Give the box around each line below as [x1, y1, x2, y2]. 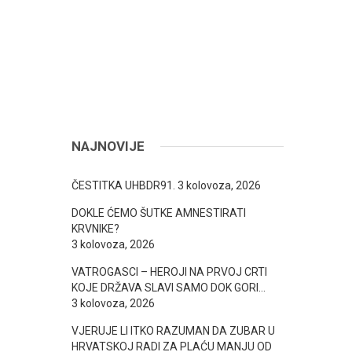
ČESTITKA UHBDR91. [71, 179, 175, 192]
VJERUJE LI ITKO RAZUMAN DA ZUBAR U [71, 324, 275, 337]
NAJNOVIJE [71, 138, 145, 154]
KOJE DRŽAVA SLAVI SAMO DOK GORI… [71, 281, 266, 294]
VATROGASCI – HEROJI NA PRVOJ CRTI [71, 266, 267, 278]
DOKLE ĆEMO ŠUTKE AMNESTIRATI [71, 207, 246, 219]
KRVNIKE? [71, 222, 119, 235]
